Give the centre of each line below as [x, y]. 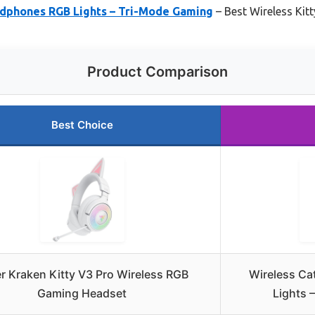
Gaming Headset [82, 294]
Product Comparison [157, 72]
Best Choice [82, 125]
